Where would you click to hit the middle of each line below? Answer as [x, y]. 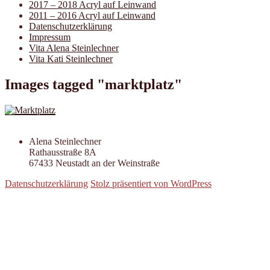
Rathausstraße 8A [63, 152]
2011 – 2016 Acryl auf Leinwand [92, 15]
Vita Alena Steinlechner [74, 48]
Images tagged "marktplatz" [93, 84]
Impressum [50, 37]
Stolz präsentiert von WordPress [151, 183]
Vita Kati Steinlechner [71, 59]
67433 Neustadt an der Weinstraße [94, 163]
